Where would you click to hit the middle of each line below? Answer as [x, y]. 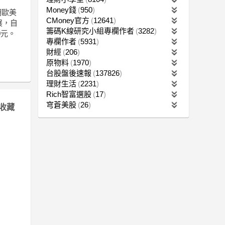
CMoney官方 [68, 20]
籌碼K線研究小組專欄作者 [90, 31]
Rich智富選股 [69, 94]
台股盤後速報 [69, 73]
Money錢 [61, 10]
